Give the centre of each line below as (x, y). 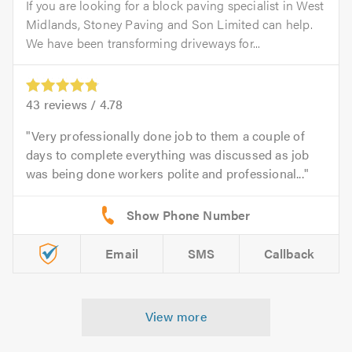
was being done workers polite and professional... (165, 173)
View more (176, 316)
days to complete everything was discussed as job (168, 154)
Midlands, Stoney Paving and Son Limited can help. (169, 24)
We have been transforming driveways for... (143, 42)
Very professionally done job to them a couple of (168, 135)
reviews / (70, 104)
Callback (289, 253)
